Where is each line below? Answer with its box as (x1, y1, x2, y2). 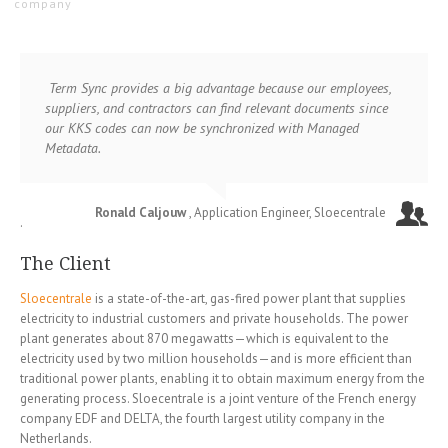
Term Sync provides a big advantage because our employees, (45, 79, 391, 98)
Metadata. (45, 139, 101, 158)
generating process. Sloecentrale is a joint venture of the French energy (20, 390, 416, 408)
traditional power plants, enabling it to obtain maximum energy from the (20, 370, 425, 388)
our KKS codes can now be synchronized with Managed (45, 119, 359, 138)
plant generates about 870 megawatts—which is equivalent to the (20, 330, 389, 348)
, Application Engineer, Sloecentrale (186, 204, 386, 222)
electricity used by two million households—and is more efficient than (20, 350, 412, 368)
